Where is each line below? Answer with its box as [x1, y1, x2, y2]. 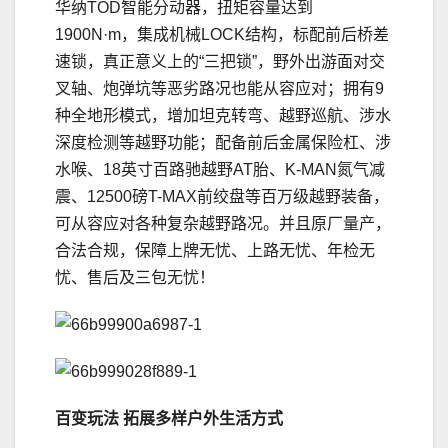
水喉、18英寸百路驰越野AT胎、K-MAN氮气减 [55, 161, 385, 179]
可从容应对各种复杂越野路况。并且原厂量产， [55, 215, 391, 233]
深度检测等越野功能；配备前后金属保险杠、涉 [55, 134, 391, 152]
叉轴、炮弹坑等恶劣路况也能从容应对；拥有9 [55, 80, 384, 98]
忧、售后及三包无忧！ [55, 269, 215, 287]
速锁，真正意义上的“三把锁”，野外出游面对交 [55, 53, 385, 71]
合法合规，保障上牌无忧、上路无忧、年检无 [55, 242, 375, 260]
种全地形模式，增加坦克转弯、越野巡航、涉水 [55, 107, 391, 125]
